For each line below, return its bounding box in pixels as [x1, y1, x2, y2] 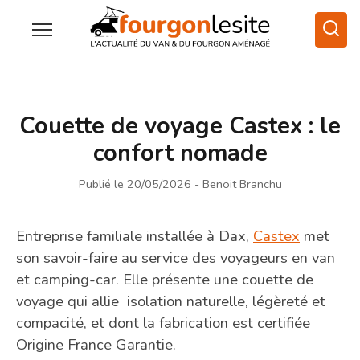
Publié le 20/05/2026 [78, 175, 191, 192]
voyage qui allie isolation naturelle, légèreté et [16, 290, 325, 311]
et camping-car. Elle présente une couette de [16, 268, 313, 289]
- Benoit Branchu [194, 175, 282, 192]
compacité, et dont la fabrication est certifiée [16, 312, 310, 333]
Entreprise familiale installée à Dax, [16, 225, 253, 246]
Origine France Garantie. [16, 333, 176, 354]
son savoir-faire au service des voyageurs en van [16, 247, 335, 268]
